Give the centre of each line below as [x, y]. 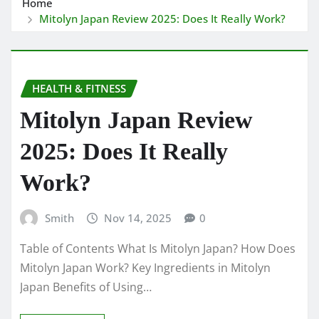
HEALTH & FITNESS [79, 88]
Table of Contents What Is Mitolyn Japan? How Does [158, 249]
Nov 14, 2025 [138, 218]
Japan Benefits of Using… [86, 287]
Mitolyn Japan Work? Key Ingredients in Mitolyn [145, 268]
